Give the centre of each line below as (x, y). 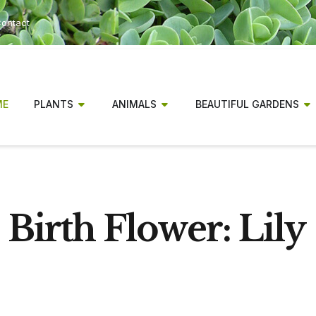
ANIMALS (134, 104)
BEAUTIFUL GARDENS (247, 104)
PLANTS (53, 104)
